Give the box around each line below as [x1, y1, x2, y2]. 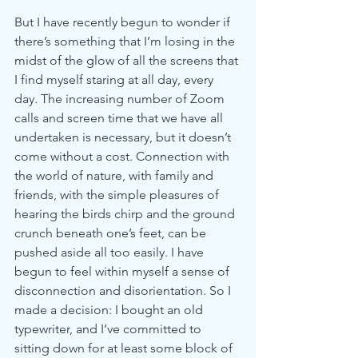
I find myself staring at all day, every [14, 72, 217, 87]
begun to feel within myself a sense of [14, 264, 233, 279]
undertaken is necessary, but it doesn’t [14, 129, 234, 145]
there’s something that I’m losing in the [14, 34, 238, 49]
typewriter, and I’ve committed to [14, 321, 205, 336]
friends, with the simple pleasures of [14, 187, 222, 202]
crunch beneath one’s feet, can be [14, 225, 209, 241]
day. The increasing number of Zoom [14, 91, 228, 106]
